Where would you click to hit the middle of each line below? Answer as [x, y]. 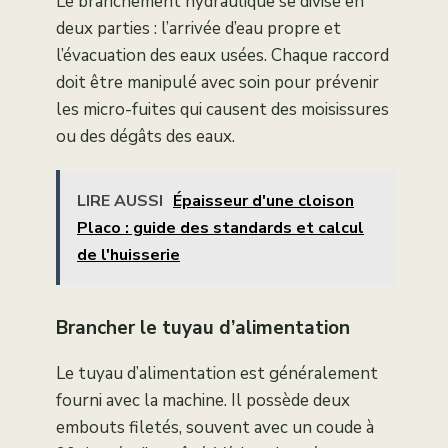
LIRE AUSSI [120, 201]
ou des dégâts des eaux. [145, 137]
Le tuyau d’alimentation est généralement [217, 374]
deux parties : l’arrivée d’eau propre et [198, 29]
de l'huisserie [128, 255]
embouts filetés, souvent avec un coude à [215, 428]
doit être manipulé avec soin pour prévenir [217, 83]
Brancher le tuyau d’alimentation [203, 328]
